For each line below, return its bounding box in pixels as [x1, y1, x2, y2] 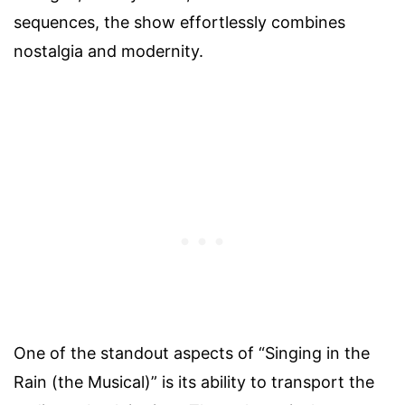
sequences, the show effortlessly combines [14, 13, 345, 33]
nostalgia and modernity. [14, 42, 203, 61]
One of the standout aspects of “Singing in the [14, 344, 370, 363]
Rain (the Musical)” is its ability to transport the [14, 372, 374, 392]
